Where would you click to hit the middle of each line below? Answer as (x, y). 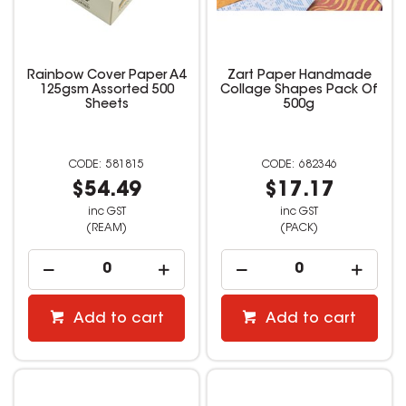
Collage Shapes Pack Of (300, 91)
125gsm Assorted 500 (106, 91)
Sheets (106, 106)
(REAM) (107, 229)
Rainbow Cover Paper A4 (107, 77)
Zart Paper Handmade (299, 77)
